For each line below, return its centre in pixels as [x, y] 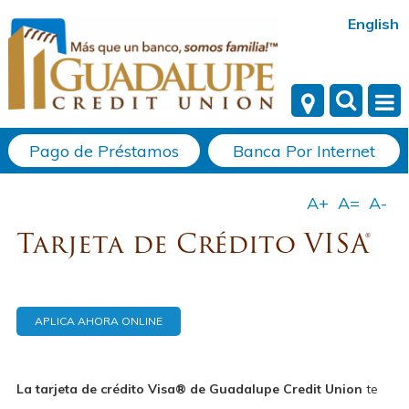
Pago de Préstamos [104, 151]
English [373, 24]
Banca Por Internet [304, 151]
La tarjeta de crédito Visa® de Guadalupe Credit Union [189, 389]
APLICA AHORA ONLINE [98, 321]
